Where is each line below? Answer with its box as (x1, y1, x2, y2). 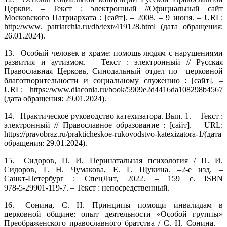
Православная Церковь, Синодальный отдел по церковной (4, 66, 223, 75)
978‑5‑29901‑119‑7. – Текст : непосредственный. (4, 183, 170, 192)
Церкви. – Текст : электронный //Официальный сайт (4, 4, 223, 13)
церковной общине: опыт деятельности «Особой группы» (4, 209, 223, 218)
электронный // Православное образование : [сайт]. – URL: (4, 120, 223, 129)
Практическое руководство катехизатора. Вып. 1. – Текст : (20, 111, 223, 120)
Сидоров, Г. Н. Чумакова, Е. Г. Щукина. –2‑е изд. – (4, 165, 223, 174)
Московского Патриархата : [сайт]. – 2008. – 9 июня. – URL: (4, 13, 223, 22)
